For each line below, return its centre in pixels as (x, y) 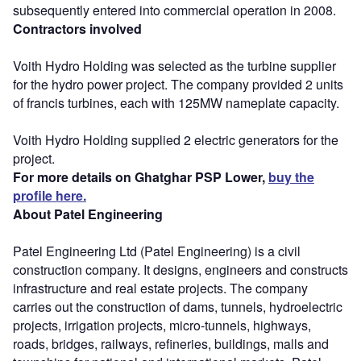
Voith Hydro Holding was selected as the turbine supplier (174, 65)
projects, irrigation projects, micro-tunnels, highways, (162, 325)
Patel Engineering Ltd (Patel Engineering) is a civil (157, 251)
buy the (291, 176)
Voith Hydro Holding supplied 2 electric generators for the (176, 139)
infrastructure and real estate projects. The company (160, 288)
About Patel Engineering (88, 214)
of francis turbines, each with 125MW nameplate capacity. (176, 102)
